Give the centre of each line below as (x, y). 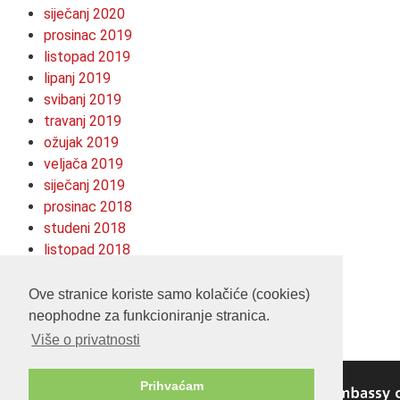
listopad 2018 (87, 249)
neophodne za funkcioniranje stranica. (149, 316)
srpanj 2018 (80, 292)
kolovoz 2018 (86, 271)
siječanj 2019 (84, 185)
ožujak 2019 (81, 142)
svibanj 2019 (83, 99)
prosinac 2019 (88, 35)
